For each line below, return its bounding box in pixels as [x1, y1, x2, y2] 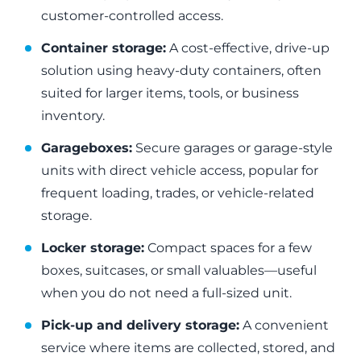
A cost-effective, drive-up [166, 40, 330, 56]
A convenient [239, 317, 330, 334]
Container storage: [41, 40, 167, 56]
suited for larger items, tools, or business [41, 85, 300, 102]
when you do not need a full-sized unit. [41, 285, 293, 301]
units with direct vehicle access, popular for [41, 163, 319, 179]
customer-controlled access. [41, 8, 224, 24]
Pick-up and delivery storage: [41, 317, 240, 334]
